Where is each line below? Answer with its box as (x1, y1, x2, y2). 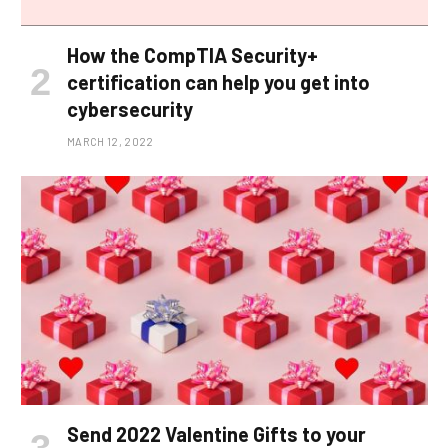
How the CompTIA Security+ (67, 42, 318, 67)
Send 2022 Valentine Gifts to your (67, 421, 366, 446)
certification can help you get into (67, 69, 370, 94)
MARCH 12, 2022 (67, 134, 154, 148)
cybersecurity (67, 96, 193, 121)
